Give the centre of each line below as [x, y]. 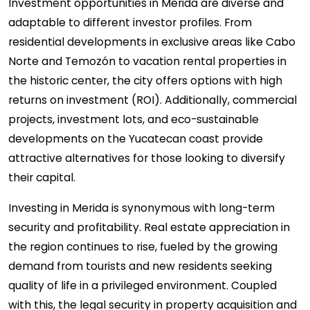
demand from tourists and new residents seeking [140, 266]
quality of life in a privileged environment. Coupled [143, 285]
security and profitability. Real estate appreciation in [149, 227]
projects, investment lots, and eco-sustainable [134, 119]
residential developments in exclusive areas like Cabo [152, 42]
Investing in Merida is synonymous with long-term [142, 208]
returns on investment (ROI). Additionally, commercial [153, 100]
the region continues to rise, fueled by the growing [143, 247]
